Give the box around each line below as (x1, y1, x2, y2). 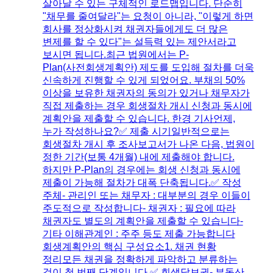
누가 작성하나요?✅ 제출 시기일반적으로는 (42, 126, 230, 136)
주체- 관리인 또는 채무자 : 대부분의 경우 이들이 (42, 190, 250, 200)
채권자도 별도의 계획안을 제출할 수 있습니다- (42, 215, 243, 226)
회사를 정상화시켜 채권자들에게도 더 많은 (42, 23, 228, 34)
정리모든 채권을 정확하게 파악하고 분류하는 (42, 253, 238, 264)
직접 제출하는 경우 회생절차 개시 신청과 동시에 (42, 100, 252, 111)
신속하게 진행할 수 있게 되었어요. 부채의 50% (42, 74, 245, 85)
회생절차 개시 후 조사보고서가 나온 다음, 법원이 (42, 138, 255, 149)
